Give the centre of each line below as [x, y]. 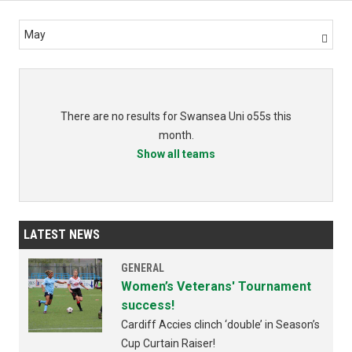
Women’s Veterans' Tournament [216, 287]
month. [176, 136]
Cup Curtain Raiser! [168, 344]
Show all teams [176, 154]
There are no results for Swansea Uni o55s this [176, 117]
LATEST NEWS [62, 235]
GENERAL [143, 268]
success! [148, 306]
